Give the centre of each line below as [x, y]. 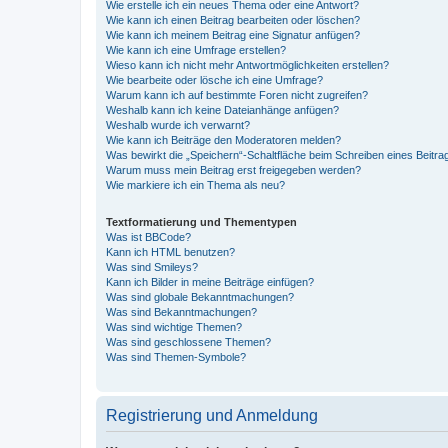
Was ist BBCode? [148, 236]
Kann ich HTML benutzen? [170, 251]
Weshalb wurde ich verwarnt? [178, 124]
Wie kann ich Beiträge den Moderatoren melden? [223, 139]
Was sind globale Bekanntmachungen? [200, 296]
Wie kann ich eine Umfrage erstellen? [196, 49]
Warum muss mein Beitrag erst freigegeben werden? [233, 169]
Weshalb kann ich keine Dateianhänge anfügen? [222, 109]
